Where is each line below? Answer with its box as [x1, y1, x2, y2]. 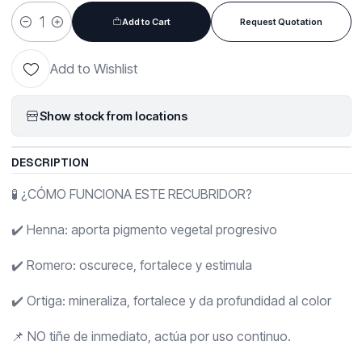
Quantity [11, 23, 54, 38]
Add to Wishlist [49, 61, 138, 78]
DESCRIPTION [11, 155, 89, 170]
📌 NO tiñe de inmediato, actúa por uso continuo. [11, 328, 291, 345]
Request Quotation [239, 15, 322, 27]
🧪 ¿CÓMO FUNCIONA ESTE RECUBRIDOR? [11, 186, 252, 203]
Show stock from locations [39, 108, 187, 123]
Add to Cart [122, 15, 171, 27]
